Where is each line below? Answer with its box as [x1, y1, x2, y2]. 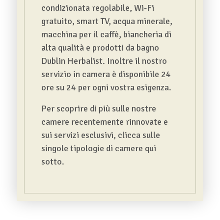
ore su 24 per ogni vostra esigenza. [41, 82, 171, 93]
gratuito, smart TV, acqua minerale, [41, 15, 172, 27]
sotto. [41, 156, 64, 167]
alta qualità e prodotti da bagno [41, 42, 159, 53]
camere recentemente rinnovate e [41, 116, 168, 127]
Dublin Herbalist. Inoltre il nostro [41, 55, 167, 66]
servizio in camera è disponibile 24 [41, 68, 171, 80]
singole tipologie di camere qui [41, 142, 156, 154]
